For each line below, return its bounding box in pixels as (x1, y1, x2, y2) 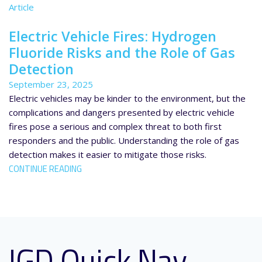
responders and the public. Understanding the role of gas (9, 135, 239, 146)
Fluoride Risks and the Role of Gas (9, 43, 235, 62)
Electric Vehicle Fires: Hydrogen (9, 27, 216, 46)
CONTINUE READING (9, 162, 82, 175)
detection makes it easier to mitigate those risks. (9, 149, 206, 160)
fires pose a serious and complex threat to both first (9, 120, 222, 132)
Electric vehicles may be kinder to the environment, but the (9, 92, 246, 104)
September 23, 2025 (9, 78, 93, 90)
